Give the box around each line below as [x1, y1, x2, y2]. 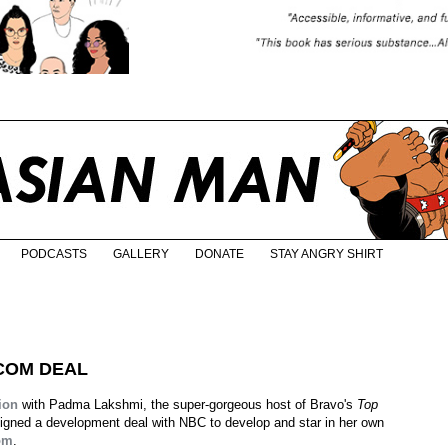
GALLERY [113, 247, 169, 262]
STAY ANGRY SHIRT [270, 247, 383, 262]
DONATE [195, 247, 244, 262]
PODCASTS [21, 247, 87, 262]
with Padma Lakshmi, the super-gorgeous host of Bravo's [18, 397, 357, 413]
